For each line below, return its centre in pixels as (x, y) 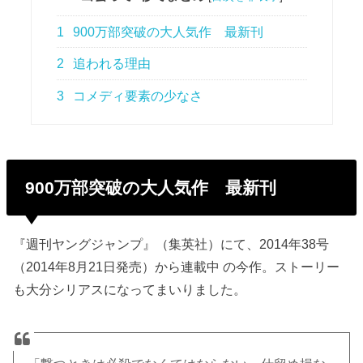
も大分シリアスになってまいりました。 (130, 289)
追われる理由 (111, 64)
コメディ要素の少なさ (137, 96)
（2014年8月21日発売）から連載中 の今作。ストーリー (177, 266)
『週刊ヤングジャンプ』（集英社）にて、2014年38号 (171, 243)
